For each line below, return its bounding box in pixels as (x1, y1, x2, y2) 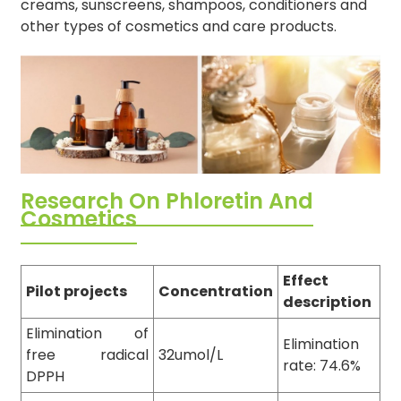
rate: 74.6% (282, 355, 361, 377)
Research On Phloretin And (20, 186, 313, 217)
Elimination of (25, 323, 149, 345)
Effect (282, 270, 328, 292)
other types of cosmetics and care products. (20, 15, 337, 37)
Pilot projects (25, 281, 127, 303)
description (282, 292, 371, 313)
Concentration (158, 281, 273, 303)
